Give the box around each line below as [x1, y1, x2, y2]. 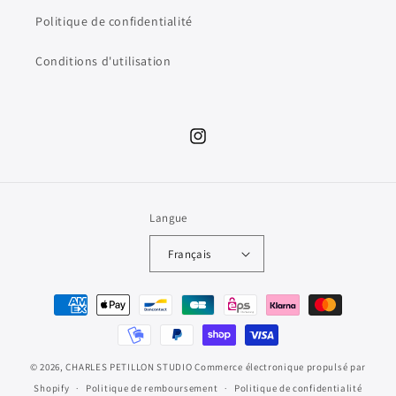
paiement [30, 336, 87, 354]
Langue [149, 210, 187, 226]
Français [168, 246, 211, 262]
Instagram [187, 137, 247, 154]
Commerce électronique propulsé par [194, 361, 367, 374]
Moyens [30, 288, 75, 306]
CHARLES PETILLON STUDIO [65, 361, 193, 374]
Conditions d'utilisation [35, 53, 171, 70]
